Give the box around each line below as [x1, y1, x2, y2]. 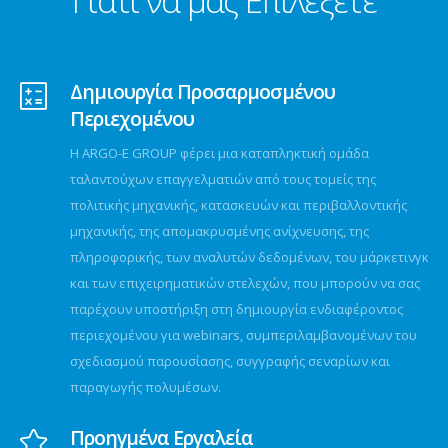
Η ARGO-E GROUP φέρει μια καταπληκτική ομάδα [70, 144, 370, 162]
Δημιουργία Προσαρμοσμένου [70, 78, 335, 105]
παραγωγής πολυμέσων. [70, 378, 222, 396]
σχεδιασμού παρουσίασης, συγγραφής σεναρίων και [70, 352, 391, 370]
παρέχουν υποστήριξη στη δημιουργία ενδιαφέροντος [70, 300, 404, 318]
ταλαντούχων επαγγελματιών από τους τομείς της [70, 170, 377, 188]
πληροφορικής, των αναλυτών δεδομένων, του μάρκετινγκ [70, 248, 430, 266]
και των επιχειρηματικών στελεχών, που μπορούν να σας [70, 274, 421, 292]
